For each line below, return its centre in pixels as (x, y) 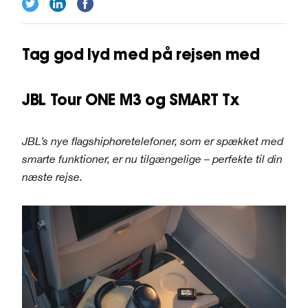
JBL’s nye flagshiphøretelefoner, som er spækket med (153, 141)
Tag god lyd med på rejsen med (141, 55)
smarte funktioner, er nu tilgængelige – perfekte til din (152, 158)
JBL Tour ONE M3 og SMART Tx (131, 99)
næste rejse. (52, 176)
